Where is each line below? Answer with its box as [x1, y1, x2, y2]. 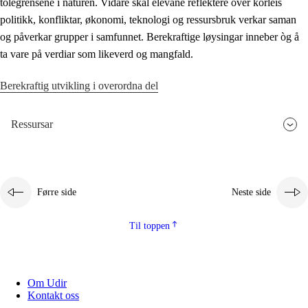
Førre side [37, 187, 76, 198]
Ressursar [11, 118, 53, 131]
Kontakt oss [27, 289, 79, 302]
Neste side [232, 187, 271, 198]
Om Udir [27, 277, 67, 289]
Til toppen [129, 221, 170, 232]
